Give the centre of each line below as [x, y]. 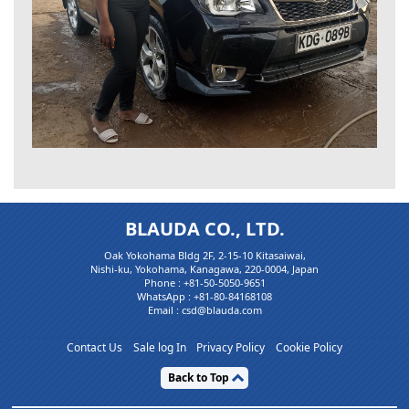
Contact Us [94, 348]
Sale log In [159, 348]
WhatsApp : [165, 296]
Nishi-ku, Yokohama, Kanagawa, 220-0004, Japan [204, 268]
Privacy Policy [231, 348]
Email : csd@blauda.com [204, 309]
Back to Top [198, 377]
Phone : [163, 282]
